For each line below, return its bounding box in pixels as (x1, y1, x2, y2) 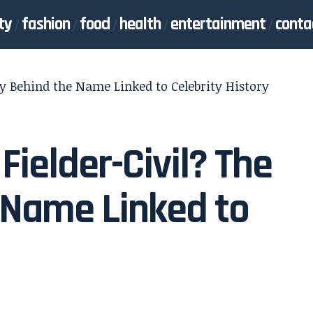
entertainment (170, 13, 265, 36)
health (119, 13, 161, 36)
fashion (22, 13, 70, 36)
